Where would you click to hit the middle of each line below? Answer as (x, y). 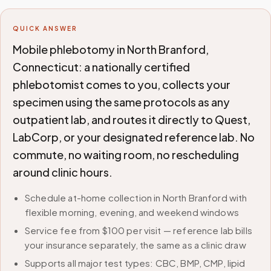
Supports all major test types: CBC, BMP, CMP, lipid (135, 263)
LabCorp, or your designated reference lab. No (134, 137)
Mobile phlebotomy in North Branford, (111, 49)
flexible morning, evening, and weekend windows (132, 212)
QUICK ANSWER (45, 28)
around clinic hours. (63, 172)
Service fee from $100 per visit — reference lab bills (139, 230)
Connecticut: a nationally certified (101, 67)
